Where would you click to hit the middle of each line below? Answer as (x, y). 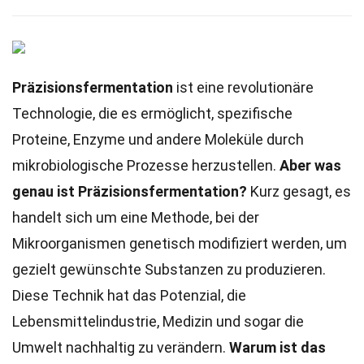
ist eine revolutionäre (243, 87)
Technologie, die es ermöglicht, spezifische (152, 113)
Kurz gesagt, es (299, 191)
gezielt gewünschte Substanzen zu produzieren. (169, 269)
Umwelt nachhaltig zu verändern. (121, 347)
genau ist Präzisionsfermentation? (130, 191)
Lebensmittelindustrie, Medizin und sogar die (158, 321)
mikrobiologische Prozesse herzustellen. (146, 165)
